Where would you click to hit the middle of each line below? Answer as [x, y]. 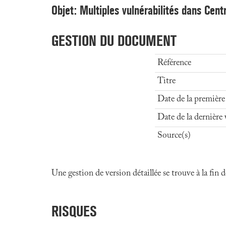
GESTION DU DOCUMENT [114, 41]
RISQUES [74, 211]
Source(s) [174, 136]
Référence [174, 63]
